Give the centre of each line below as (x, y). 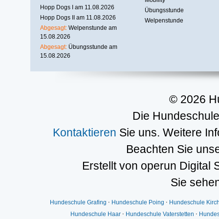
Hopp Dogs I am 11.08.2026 (77, 7)
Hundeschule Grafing (78, 202)
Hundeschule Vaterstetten (160, 214)
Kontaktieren (85, 132)
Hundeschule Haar (96, 214)
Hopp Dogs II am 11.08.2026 (78, 17)
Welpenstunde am (93, 28)
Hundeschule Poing (138, 202)
